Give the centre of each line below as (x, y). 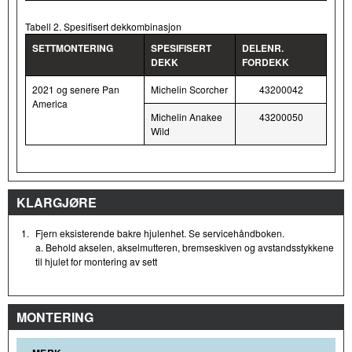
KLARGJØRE (57, 202)
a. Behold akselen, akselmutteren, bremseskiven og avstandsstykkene (185, 247)
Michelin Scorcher (189, 89)
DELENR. (263, 48)
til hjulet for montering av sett (96, 261)
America (50, 103)
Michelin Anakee (187, 116)
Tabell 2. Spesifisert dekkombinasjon (103, 26)
